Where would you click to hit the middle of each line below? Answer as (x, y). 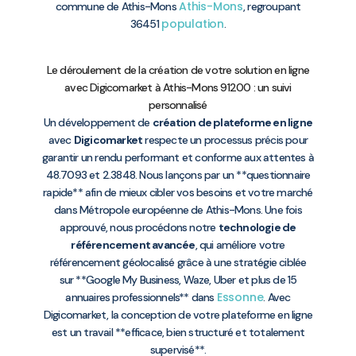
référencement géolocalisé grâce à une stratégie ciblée (178, 263)
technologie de (257, 228)
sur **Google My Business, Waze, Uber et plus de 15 (178, 280)
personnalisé (178, 105)
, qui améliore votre (240, 245)
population (193, 23)
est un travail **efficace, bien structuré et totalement (178, 333)
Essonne (240, 298)
